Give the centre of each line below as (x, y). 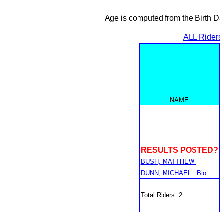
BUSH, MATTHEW (168, 161)
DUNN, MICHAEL (167, 173)
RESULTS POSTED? (179, 150)
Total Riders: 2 (161, 195)
